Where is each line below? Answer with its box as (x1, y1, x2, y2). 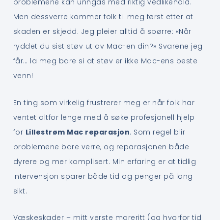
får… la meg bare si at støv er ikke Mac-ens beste (13, 56, 198, 66)
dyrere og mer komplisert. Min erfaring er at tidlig (13, 156, 196, 166)
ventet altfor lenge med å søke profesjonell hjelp (13, 112, 195, 122)
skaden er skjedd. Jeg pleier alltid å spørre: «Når (13, 27, 192, 37)
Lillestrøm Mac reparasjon (25, 127, 130, 137)
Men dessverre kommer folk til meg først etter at (13, 12, 193, 22)
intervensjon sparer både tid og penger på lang (13, 171, 193, 181)
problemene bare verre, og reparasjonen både (13, 141, 190, 152)
